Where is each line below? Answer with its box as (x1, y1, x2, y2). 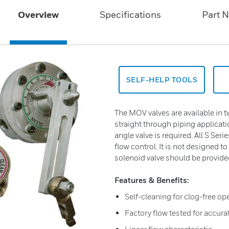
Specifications (99, 9, 161, 20)
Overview (17, 9, 59, 20)
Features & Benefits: (114, 175, 189, 185)
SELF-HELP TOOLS (126, 75, 198, 84)
